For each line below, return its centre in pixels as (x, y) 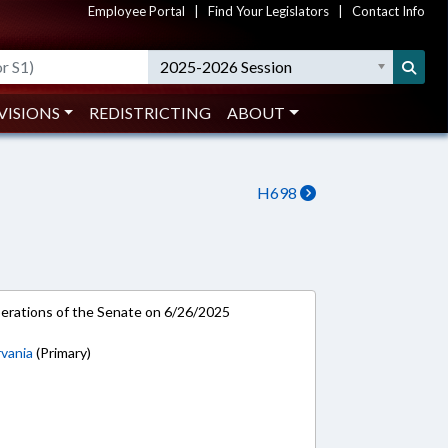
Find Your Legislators (268, 11)
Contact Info (388, 11)
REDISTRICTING (150, 112)
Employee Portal (136, 11)
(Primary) (62, 352)
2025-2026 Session (226, 66)
